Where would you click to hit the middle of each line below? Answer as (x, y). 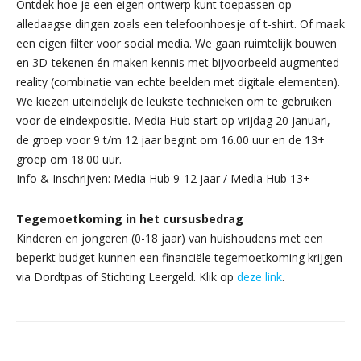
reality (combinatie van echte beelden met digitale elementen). (178, 81)
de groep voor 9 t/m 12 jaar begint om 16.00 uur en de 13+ (170, 139)
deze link (259, 276)
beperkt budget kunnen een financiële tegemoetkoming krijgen (179, 257)
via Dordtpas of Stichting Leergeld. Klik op (127, 276)
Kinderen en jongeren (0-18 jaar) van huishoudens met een (170, 238)
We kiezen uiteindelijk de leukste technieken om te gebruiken (174, 101)
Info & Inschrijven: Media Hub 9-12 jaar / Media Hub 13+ (163, 178)
